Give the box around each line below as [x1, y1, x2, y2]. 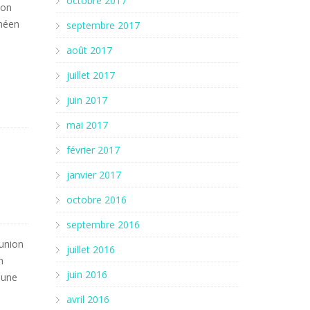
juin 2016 [66, 268, 107, 281]
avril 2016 [66, 293, 109, 306]
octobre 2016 [66, 193, 127, 206]
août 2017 [66, 44, 112, 57]
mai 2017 [66, 118, 108, 131]
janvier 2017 [66, 168, 121, 181]
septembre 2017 [66, 19, 140, 32]
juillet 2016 [66, 243, 115, 256]
